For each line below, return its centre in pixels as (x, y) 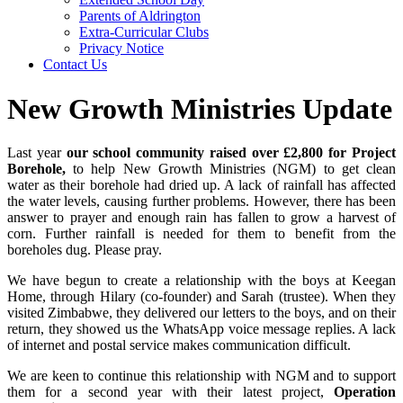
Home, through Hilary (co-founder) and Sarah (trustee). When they (201, 297)
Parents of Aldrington (140, 16)
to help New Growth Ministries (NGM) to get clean (231, 169)
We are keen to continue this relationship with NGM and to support (201, 376)
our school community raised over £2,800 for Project (231, 153)
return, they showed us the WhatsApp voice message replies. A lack (201, 329)
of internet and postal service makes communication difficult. (179, 345)
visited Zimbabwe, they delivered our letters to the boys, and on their (201, 313)
